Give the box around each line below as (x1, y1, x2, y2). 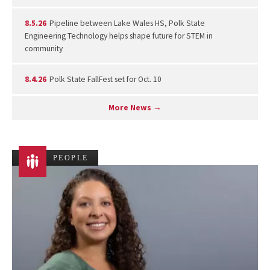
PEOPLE (53, 154, 89, 163)
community (24, 43, 63, 54)
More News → (108, 102, 162, 113)
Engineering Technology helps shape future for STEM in (24, 30, 213, 41)
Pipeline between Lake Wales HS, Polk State (48, 17, 206, 28)
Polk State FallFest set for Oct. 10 (48, 74, 162, 84)
